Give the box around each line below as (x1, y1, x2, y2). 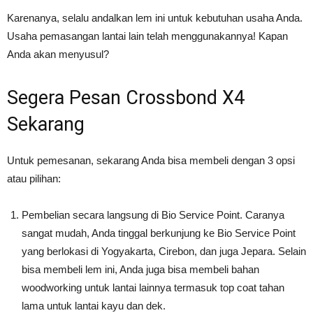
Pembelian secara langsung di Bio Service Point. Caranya (22, 209, 284, 221)
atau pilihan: (7, 173, 61, 185)
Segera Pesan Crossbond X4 (7, 87, 245, 110)
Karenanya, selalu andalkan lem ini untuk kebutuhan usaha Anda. (7, 12, 303, 24)
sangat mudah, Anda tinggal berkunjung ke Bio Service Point (22, 227, 296, 240)
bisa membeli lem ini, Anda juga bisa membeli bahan (22, 263, 259, 276)
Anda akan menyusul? (7, 48, 109, 61)
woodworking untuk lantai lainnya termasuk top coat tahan (22, 282, 284, 294)
